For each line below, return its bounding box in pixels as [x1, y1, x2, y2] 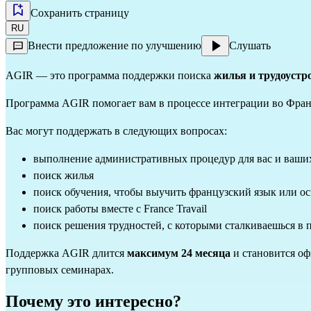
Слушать [229, 40, 271, 52]
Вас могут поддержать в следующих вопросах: [6, 125, 227, 137]
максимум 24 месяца [127, 247, 230, 260]
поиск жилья [33, 169, 94, 182]
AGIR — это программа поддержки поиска [6, 69, 214, 82]
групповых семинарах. [6, 264, 114, 276]
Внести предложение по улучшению [28, 40, 201, 52]
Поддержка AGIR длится [6, 247, 127, 260]
